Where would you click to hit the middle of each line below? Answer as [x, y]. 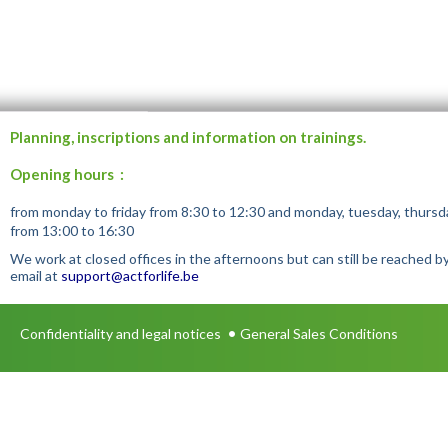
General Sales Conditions [319, 333]
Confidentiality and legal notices [120, 333]
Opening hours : [66, 174]
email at [35, 275]
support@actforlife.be [129, 275]
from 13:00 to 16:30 [71, 230]
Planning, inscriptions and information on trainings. [187, 137]
